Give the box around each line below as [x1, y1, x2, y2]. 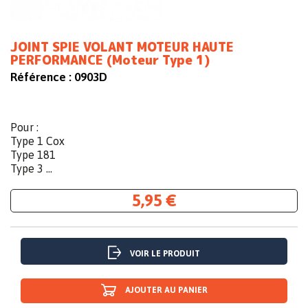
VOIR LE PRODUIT [130, 249, 200, 259]
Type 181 [10, 148, 56, 162]
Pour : [10, 121, 38, 134]
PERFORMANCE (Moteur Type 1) [10, 52, 210, 69]
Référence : [10, 70, 71, 85]
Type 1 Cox [10, 135, 65, 148]
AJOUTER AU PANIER [124, 285, 208, 296]
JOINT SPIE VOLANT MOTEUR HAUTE [10, 38, 234, 56]
